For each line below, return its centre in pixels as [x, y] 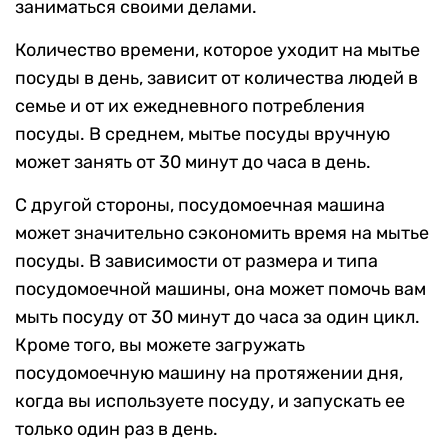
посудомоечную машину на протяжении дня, [209, 372]
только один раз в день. [116, 428]
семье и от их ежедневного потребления [190, 105]
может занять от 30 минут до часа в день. [193, 161]
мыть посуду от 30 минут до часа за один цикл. [217, 316]
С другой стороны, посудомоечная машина [200, 204]
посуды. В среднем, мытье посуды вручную [202, 133]
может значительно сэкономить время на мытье [222, 232]
